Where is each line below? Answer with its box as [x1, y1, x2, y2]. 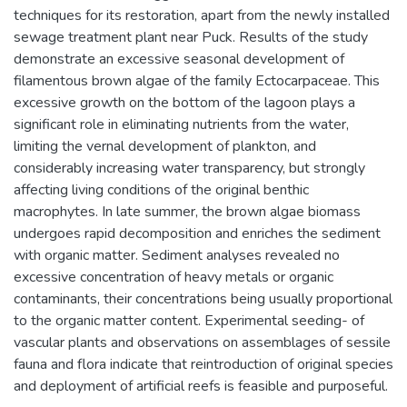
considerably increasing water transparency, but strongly [14, 158, 365, 178]
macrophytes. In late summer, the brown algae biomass [14, 202, 361, 222]
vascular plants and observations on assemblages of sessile [14, 333, 391, 352]
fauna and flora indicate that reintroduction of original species [14, 354, 393, 374]
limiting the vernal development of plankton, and [14, 136, 316, 156]
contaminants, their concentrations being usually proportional [14, 289, 392, 309]
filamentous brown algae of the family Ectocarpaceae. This [14, 71, 380, 91]
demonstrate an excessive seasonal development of [14, 49, 344, 69]
